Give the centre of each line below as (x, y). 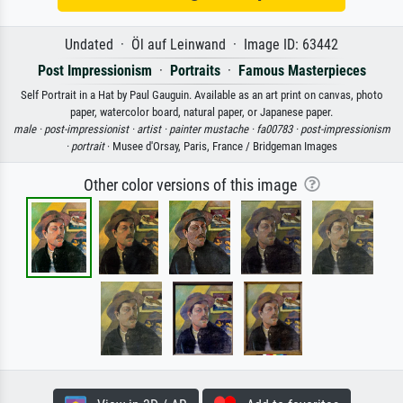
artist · (152, 129)
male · (28, 129)
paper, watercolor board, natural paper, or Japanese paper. (201, 112)
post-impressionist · (90, 129)
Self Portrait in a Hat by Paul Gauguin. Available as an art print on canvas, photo (201, 94)
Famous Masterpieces (302, 70)
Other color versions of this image (193, 185)
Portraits (195, 70)
